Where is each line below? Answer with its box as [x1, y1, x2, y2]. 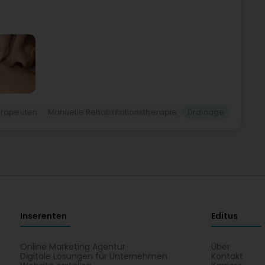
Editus [211, 210, 238, 222]
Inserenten [20, 210, 67, 222]
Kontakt [211, 250, 244, 262]
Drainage [188, 107, 224, 117]
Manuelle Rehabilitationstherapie [47, 107, 177, 117]
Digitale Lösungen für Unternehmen [20, 250, 167, 262]
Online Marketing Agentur [20, 241, 125, 253]
